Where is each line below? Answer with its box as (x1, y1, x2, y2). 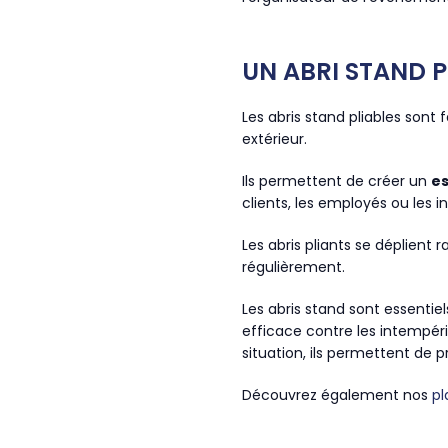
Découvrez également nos (242, 385, 432, 405)
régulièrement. (242, 257, 345, 277)
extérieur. (242, 129, 307, 149)
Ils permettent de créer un (242, 171, 431, 191)
